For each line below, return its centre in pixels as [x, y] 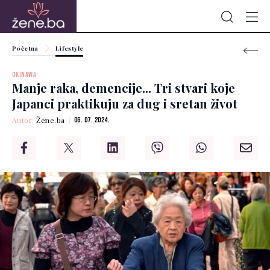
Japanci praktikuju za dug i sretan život [125, 104]
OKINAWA [24, 75]
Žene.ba [51, 120]
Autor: [24, 120]
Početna [25, 48]
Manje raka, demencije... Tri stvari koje [124, 88]
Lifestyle [69, 48]
